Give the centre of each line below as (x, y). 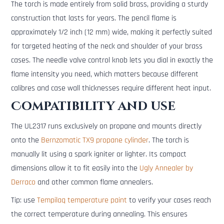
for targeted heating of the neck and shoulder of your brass (107, 46)
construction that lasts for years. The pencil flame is (94, 18)
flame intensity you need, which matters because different (105, 74)
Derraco (23, 182)
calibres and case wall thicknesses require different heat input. (111, 88)
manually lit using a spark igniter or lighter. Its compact (99, 154)
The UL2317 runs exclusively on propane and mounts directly (106, 126)
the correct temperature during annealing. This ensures (99, 214)
